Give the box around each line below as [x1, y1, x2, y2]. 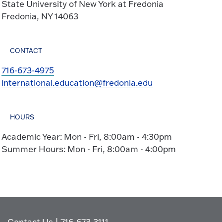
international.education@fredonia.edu [1, 77, 153, 88]
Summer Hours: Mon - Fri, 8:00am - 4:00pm [1, 143, 176, 154]
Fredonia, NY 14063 [1, 10, 78, 21]
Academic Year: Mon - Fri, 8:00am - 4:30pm [1, 131, 172, 142]
